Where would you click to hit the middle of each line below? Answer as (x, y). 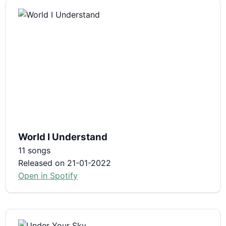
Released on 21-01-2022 (65, 163)
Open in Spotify (48, 175)
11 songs (35, 150)
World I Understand (63, 137)
